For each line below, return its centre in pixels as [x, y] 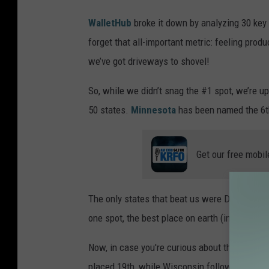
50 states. [110, 110]
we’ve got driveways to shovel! [149, 61]
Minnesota [153, 110]
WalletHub [110, 23]
